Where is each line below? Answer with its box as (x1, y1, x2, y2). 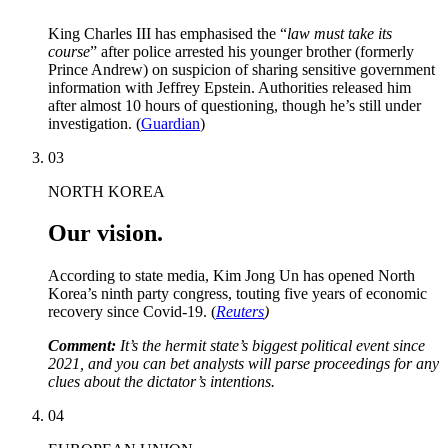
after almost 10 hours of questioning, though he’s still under (48, 96, 421, 114)
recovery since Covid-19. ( (48, 303, 216, 321)
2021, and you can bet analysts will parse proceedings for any (48, 355, 439, 373)
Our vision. (48, 220, 163, 247)
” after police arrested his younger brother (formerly (90, 42, 414, 60)
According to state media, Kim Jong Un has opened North (48, 267, 415, 285)
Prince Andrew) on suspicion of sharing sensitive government (48, 60, 435, 78)
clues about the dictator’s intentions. (48, 373, 275, 391)
